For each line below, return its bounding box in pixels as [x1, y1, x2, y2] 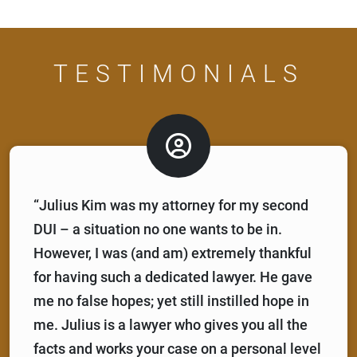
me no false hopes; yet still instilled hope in [33, 292, 309, 309]
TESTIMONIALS [53, 59, 304, 88]
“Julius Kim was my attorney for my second [33, 196, 308, 214]
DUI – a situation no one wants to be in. [33, 220, 282, 237]
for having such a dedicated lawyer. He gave [33, 268, 312, 285]
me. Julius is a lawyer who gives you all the [33, 316, 308, 333]
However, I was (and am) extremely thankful [33, 244, 312, 261]
